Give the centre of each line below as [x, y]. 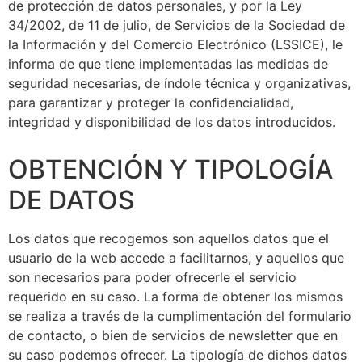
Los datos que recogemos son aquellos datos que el [168, 238]
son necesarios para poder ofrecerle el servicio [152, 277]
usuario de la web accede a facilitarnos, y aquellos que [176, 257]
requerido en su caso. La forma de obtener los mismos [175, 296]
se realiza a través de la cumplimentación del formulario [180, 316]
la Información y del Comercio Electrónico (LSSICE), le [175, 44]
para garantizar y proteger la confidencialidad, [151, 102]
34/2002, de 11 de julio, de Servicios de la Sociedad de [177, 25]
